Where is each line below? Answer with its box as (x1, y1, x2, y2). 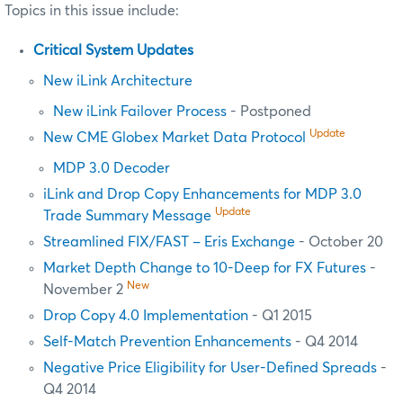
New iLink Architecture (43, 73, 193, 88)
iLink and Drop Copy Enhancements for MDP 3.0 (43, 186, 363, 201)
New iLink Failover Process (53, 103, 228, 119)
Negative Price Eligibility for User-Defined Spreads (43, 360, 378, 375)
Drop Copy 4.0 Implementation (43, 308, 249, 323)
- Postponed (227, 103, 312, 119)
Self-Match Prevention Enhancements (43, 334, 292, 349)
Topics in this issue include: (4, 3, 179, 18)
